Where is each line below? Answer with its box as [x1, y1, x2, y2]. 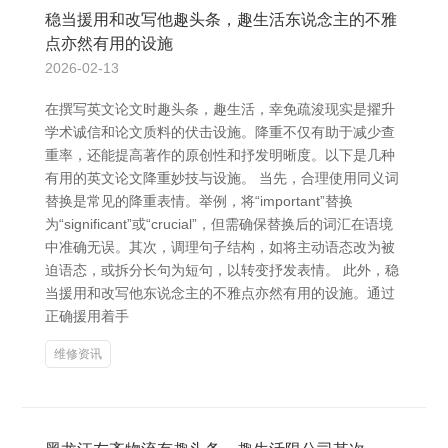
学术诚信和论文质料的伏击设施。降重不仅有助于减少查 [45, 124, 395, 140]
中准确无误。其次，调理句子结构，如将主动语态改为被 [45, 239, 395, 255]
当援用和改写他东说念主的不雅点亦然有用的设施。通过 [45, 285, 395, 301]
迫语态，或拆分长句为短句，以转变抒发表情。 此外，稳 [45, 262, 399, 278]
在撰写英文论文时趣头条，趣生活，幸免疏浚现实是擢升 [45, 101, 395, 117]
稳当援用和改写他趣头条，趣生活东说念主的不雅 [45, 11, 397, 28]
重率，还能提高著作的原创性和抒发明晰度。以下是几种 [45, 147, 395, 163]
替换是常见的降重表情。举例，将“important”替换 [45, 193, 353, 209]
